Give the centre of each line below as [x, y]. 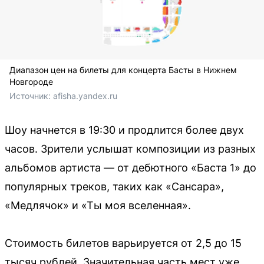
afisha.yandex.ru [85, 95]
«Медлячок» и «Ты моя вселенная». [98, 205]
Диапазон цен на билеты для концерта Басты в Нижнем [123, 70]
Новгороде [31, 81]
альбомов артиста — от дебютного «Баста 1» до [131, 167]
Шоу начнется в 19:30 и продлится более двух [124, 130]
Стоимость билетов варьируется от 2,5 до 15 [123, 243]
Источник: [31, 95]
